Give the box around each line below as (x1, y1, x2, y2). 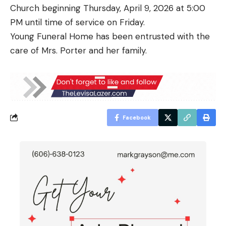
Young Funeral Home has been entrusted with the (10, 30, 210, 42)
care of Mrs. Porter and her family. (10, 44, 147, 56)
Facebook (123, 114, 151, 121)
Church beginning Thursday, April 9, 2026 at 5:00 (10, 2, 205, 14)
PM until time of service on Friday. (10, 16, 145, 28)
